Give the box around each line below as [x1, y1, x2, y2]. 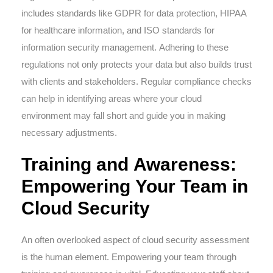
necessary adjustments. [21, 127, 117, 138]
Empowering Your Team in [21, 176, 248, 196]
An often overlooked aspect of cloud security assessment [21, 235, 249, 245]
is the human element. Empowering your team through [21, 252, 236, 262]
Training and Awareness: [21, 154, 236, 174]
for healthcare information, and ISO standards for [21, 25, 214, 35]
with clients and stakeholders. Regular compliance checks [21, 76, 252, 87]
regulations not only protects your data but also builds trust [21, 59, 252, 69]
